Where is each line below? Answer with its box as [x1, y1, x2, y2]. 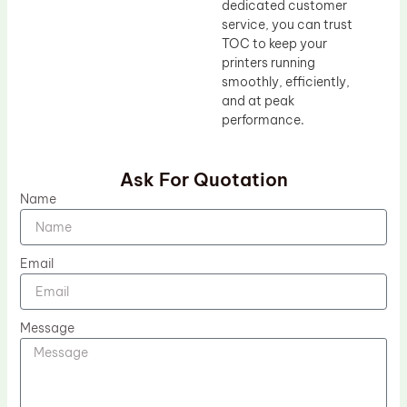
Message [19, 320, 74, 337]
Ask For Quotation [119, 168, 288, 192]
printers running [222, 54, 315, 71]
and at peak [222, 92, 294, 109]
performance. [222, 111, 304, 128]
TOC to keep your [222, 35, 327, 52]
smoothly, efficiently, [222, 73, 350, 90]
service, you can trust [222, 15, 352, 33]
